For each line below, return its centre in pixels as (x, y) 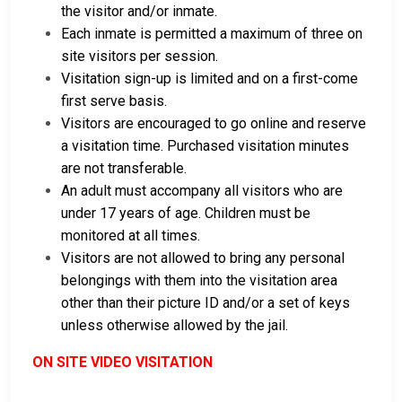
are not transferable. (124, 169)
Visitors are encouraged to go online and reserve (214, 124)
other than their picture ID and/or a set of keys (205, 303)
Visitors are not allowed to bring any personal (203, 258)
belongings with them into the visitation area (199, 281)
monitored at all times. (131, 236)
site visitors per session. (141, 57)
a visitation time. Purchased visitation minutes (205, 146)
